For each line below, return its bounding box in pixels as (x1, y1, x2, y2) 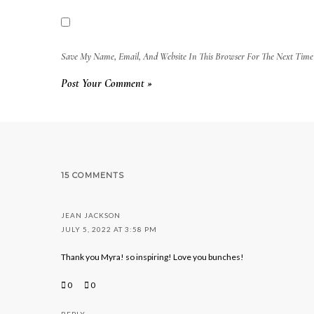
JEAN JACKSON (61, 211, 121, 220)
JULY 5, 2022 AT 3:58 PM (61, 225, 157, 234)
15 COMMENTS (61, 170, 125, 181)
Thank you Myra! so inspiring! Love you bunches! (61, 252, 244, 263)
